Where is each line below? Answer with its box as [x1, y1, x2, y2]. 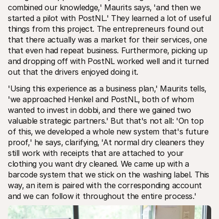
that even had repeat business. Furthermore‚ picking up [8, 45, 208, 56]
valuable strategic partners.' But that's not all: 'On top [8, 116, 204, 126]
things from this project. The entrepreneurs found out [8, 24, 204, 34]
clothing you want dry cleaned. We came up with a [8, 159, 189, 169]
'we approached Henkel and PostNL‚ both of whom [8, 94, 194, 105]
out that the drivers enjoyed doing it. [8, 67, 141, 77]
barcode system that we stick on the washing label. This [8, 170, 210, 180]
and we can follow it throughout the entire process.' [8, 191, 198, 201]
